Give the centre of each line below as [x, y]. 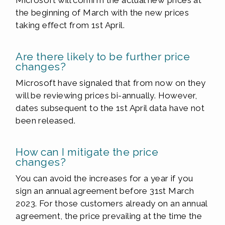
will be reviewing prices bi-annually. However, [106, 95]
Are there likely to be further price [103, 57]
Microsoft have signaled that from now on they [111, 83]
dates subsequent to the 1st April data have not [110, 108]
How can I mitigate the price [87, 152]
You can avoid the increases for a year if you [104, 178]
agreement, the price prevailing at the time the [109, 216]
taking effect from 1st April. [70, 25]
